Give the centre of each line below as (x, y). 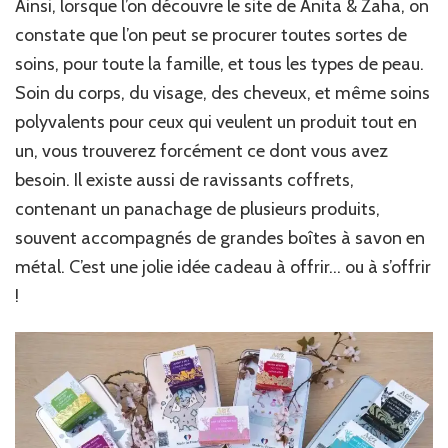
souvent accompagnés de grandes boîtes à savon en (220, 238)
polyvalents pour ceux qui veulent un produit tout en (216, 122)
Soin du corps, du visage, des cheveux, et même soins (222, 93)
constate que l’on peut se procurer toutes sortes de (211, 35)
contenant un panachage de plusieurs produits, (197, 209)
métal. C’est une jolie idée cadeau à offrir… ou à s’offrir (223, 267)
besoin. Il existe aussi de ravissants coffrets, (184, 180)
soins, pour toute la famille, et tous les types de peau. (219, 64)
